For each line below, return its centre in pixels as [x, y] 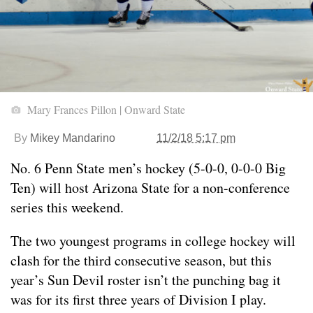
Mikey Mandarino [73, 138]
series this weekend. [67, 208]
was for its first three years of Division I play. [138, 300]
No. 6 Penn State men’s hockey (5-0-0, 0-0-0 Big [148, 168]
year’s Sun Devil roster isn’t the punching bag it [146, 280]
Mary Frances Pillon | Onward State [105, 110]
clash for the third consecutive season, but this [141, 261]
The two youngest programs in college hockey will [153, 241]
